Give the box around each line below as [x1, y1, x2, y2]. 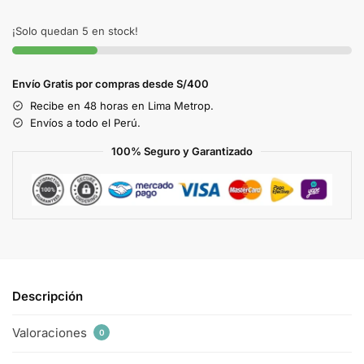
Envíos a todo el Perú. [30, 115, 141, 129]
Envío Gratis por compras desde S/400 [12, 76, 209, 90]
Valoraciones [12, 325, 90, 341]
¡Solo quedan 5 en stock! [12, 24, 138, 37]
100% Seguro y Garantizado [111, 144, 253, 158]
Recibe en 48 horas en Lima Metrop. [30, 98, 214, 112]
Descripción [12, 288, 83, 304]
